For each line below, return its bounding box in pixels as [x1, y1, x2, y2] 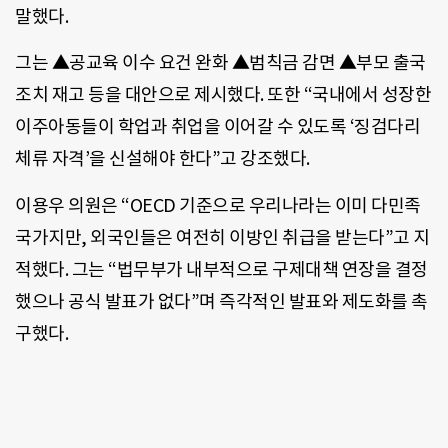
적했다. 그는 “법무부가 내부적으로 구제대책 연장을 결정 [15, 257, 428, 281]
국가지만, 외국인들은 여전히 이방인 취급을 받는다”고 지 [15, 225, 430, 249]
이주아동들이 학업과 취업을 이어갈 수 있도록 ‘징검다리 [15, 115, 420, 139]
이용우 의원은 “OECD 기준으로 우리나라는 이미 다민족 [15, 193, 421, 217]
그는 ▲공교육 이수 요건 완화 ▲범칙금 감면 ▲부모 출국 [15, 51, 426, 75]
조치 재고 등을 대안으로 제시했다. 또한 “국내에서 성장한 [15, 83, 431, 107]
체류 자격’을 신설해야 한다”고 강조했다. [15, 147, 310, 171]
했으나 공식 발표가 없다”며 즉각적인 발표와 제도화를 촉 [15, 289, 428, 313]
